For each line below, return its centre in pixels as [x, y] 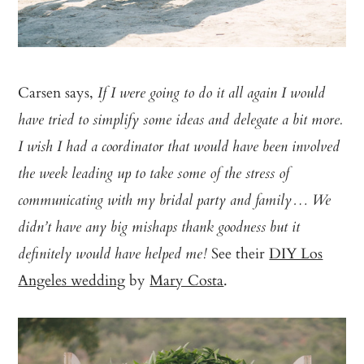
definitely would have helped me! [113, 256]
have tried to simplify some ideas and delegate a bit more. [180, 121]
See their [238, 253]
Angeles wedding [72, 280]
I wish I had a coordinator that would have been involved [179, 148]
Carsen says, [58, 92]
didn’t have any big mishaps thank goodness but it [159, 229]
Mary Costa [187, 280]
